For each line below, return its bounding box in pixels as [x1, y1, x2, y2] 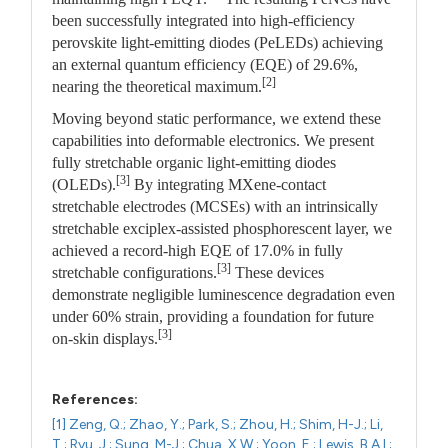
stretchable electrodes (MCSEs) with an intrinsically [52, 197, 379, 215]
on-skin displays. [52, 329, 159, 347]
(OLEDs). [52, 175, 117, 193]
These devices [231, 263, 325, 281]
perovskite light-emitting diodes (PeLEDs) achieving [52, 33, 384, 51]
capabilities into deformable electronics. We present [52, 131, 375, 149]
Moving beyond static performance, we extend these [52, 109, 382, 127]
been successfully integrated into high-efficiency [52, 11, 356, 29]
